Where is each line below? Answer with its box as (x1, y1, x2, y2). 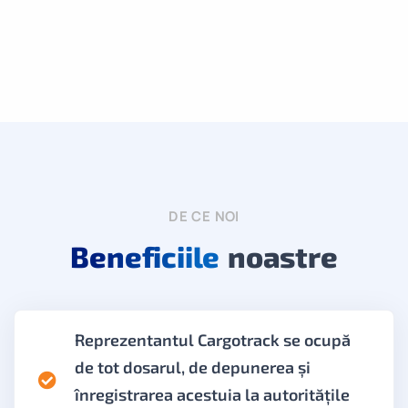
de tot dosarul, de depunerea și (75, 356, 311, 377)
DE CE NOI (168, 206, 240, 226)
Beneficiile (70, 238, 220, 273)
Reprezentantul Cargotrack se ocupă (75, 329, 351, 350)
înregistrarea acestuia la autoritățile (75, 383, 350, 404)
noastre (219, 238, 338, 273)
